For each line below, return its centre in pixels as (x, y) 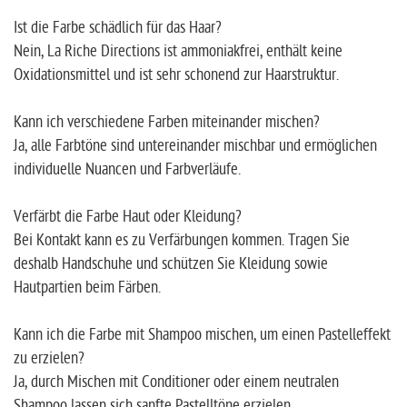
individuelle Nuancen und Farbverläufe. (127, 170)
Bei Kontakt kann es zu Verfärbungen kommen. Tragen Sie (182, 241)
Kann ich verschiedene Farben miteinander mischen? (167, 123)
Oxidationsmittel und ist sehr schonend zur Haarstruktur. (176, 75)
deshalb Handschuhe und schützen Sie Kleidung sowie (171, 264)
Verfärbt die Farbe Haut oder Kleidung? (128, 217)
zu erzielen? (49, 359)
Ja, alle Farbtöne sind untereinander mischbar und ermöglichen (195, 146)
